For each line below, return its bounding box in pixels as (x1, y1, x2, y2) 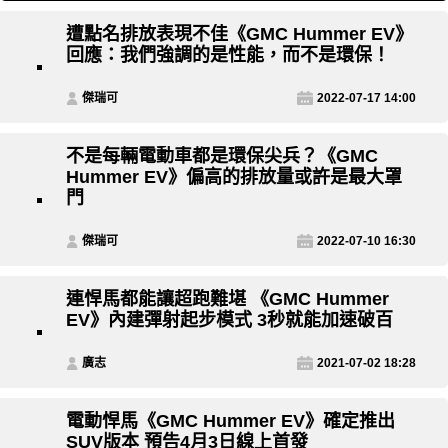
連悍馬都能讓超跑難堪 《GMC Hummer (66, 289, 389, 310)
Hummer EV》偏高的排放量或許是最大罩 (66, 167, 402, 188)
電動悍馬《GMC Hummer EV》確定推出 (66, 411, 395, 432)
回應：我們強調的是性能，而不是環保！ (66, 45, 390, 66)
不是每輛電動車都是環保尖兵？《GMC (66, 146, 378, 167)
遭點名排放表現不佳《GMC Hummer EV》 (66, 24, 413, 45)
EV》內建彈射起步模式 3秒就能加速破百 (66, 310, 393, 331)
